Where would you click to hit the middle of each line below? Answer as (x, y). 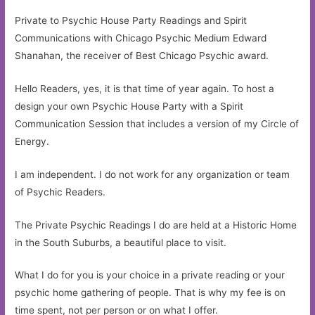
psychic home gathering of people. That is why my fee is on (150, 293)
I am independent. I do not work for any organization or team (153, 174)
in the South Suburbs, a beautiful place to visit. (121, 242)
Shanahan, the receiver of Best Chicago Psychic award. (142, 55)
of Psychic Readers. (60, 192)
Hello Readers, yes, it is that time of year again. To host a (145, 88)
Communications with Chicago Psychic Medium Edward (141, 38)
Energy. (32, 141)
